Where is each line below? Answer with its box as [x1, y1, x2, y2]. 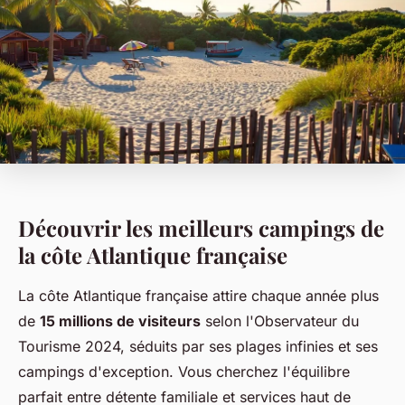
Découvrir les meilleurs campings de [18, 212, 384, 242]
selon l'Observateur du [201, 311, 359, 330]
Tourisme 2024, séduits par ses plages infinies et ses [18, 336, 378, 355]
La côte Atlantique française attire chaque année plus [18, 286, 379, 305]
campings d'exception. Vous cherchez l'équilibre [18, 362, 350, 381]
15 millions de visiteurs [40, 311, 201, 330]
